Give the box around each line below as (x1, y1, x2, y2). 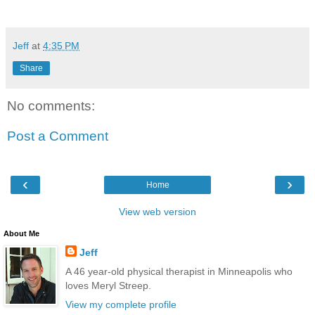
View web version (119, 205, 196, 217)
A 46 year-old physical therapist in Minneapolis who (65, 265, 292, 277)
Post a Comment (7, 129, 108, 144)
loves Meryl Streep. (65, 279, 151, 291)
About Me (4, 229, 39, 238)
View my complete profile (65, 299, 176, 311)
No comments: (7, 98, 95, 113)
